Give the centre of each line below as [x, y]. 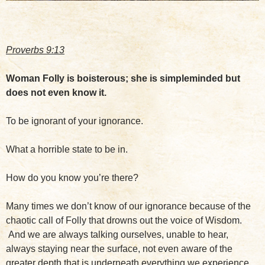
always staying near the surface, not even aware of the [119, 248]
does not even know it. [56, 92]
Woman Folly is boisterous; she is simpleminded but [123, 78]
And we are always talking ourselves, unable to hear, [117, 234]
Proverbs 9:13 [35, 50]
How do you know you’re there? [72, 177]
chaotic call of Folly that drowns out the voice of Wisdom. [124, 220]
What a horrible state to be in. [67, 149]
